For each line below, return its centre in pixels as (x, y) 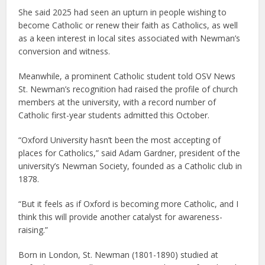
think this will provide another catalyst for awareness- (121, 216)
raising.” (33, 230)
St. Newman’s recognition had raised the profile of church (128, 89)
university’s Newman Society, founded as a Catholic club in (130, 166)
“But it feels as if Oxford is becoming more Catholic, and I (129, 203)
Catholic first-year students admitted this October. (114, 115)
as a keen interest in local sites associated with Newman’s (130, 38)
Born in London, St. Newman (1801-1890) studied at (119, 254)
